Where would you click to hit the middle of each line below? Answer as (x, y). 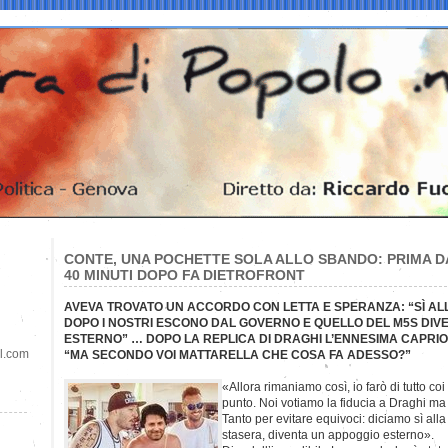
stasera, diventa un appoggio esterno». (328, 434)
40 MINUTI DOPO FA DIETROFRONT (184, 274)
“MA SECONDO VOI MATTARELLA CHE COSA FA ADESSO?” (237, 354)
